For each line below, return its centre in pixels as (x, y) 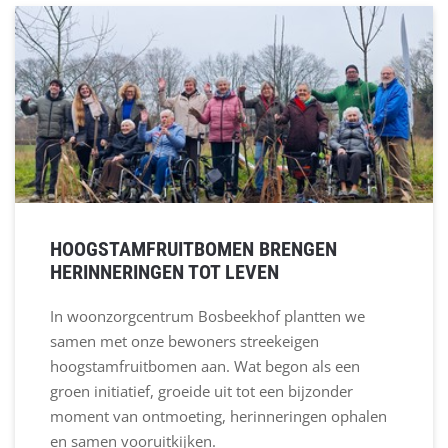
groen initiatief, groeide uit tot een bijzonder (201, 391)
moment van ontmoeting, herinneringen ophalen (218, 416)
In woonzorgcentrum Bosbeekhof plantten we (207, 316)
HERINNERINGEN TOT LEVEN (164, 272)
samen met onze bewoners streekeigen (184, 341)
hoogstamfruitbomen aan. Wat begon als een (205, 366)
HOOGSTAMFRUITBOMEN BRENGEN (193, 249)
